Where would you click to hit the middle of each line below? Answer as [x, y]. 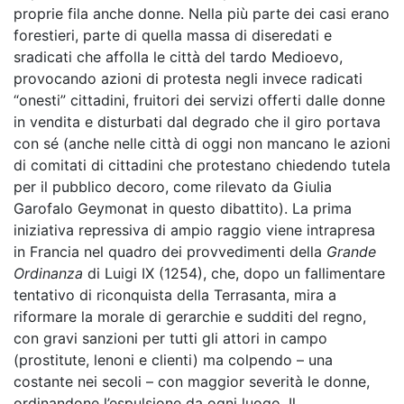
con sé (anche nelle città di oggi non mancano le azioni [202, 143]
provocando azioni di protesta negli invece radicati [188, 78]
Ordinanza [48, 273]
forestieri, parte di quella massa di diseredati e [173, 35]
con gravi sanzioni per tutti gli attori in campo [170, 338]
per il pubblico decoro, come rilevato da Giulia [173, 187]
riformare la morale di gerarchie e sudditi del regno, [190, 317]
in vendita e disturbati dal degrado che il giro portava [197, 122]
